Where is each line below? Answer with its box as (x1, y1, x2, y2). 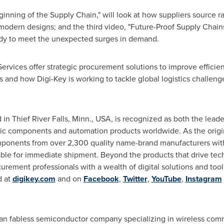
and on (55, 173, 83, 184)
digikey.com (12, 173, 55, 184)
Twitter (122, 173, 147, 184)
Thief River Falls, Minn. (11, 113, 91, 124)
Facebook (83, 173, 119, 184)
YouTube (151, 173, 181, 184)
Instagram (185, 173, 222, 184)
